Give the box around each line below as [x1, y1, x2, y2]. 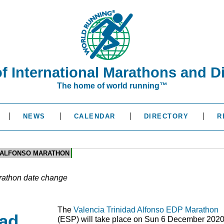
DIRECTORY [143, 112, 188, 120]
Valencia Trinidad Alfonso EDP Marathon [73, 205, 218, 214]
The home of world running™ [56, 81, 167, 90]
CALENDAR [73, 112, 115, 120]
